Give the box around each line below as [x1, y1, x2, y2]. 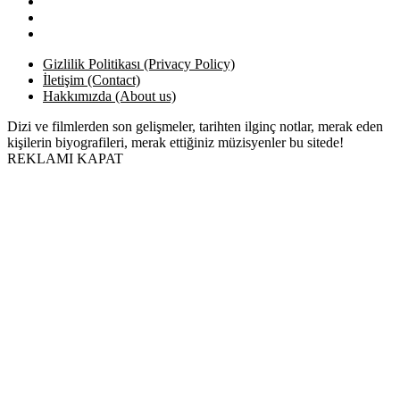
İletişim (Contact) [43, 71, 140, 87]
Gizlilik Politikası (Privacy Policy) [43, 55, 235, 71]
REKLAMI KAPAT [7, 150, 123, 166]
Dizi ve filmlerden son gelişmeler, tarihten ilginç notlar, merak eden [7, 118, 383, 134]
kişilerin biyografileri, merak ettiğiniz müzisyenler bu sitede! [7, 134, 344, 150]
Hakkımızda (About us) [43, 87, 176, 104]
